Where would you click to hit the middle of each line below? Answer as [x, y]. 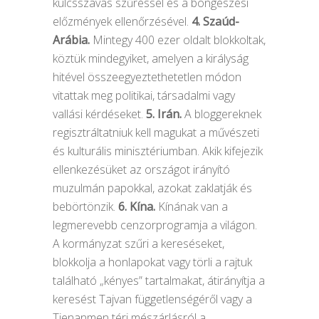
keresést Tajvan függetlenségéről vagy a [152, 299]
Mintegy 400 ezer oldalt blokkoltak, [178, 40]
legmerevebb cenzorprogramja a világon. [155, 225]
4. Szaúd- [215, 21]
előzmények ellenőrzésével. [122, 21]
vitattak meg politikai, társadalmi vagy [144, 95]
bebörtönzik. [85, 206]
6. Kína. [137, 206]
